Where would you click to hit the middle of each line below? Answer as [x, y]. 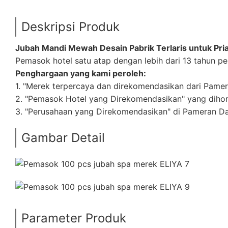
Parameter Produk [74, 218]
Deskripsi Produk [70, 26]
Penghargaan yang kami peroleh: [81, 73]
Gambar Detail [63, 137]
